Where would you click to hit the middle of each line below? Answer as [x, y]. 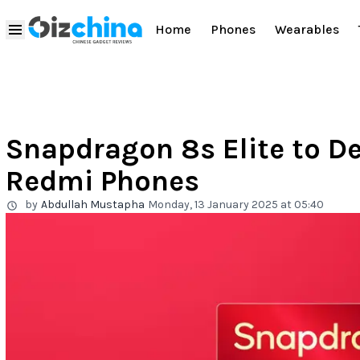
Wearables [307, 30]
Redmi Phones [102, 181]
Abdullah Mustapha [93, 205]
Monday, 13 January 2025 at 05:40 [236, 205]
